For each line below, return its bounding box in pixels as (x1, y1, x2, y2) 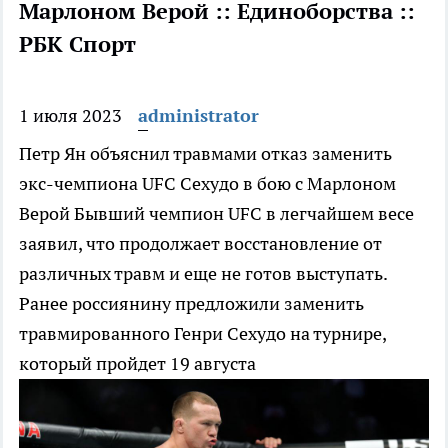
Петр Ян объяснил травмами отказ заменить (19, 142, 392, 166)
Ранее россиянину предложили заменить (19, 292, 364, 316)
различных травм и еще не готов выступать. (19, 262, 387, 286)
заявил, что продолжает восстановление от (19, 232, 382, 256)
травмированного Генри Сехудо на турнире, (19, 322, 386, 346)
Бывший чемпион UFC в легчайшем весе (74, 202, 414, 226)
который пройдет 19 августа (19, 352, 256, 376)
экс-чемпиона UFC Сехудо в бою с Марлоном (19, 172, 396, 196)
